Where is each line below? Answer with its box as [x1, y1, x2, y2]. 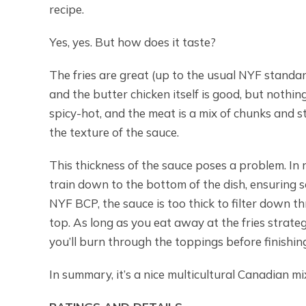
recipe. [49, 1, 84, 16]
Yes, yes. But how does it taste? [49, 34, 216, 49]
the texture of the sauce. [49, 124, 179, 139]
